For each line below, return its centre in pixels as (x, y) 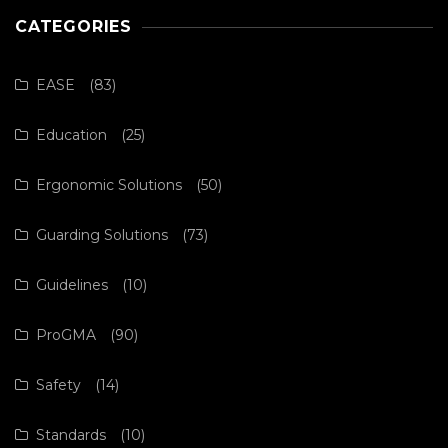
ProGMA (66, 334)
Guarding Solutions (102, 234)
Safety (58, 384)
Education (71, 134)
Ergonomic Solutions (109, 184)
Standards (71, 434)
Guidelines (72, 284)
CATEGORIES (73, 26)
